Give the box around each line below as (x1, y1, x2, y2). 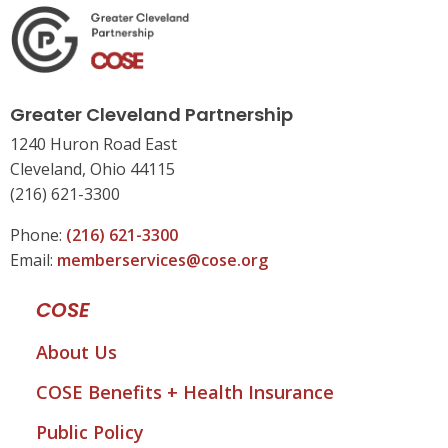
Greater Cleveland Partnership (10, 102, 293, 128)
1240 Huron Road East (10, 133, 177, 156)
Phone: (10, 224, 66, 247)
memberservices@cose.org (57, 249, 268, 272)
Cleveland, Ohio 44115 (10, 158, 175, 181)
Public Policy (36, 420, 144, 445)
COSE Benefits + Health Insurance (36, 380, 334, 405)
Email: (10, 249, 57, 272)
